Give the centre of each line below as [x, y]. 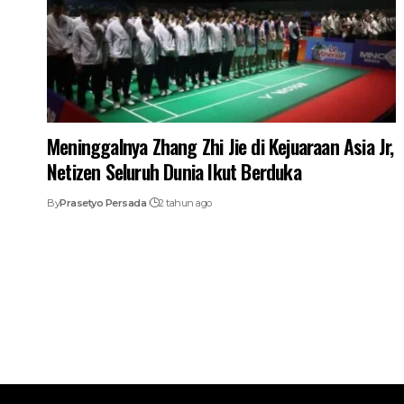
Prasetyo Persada [103, 202]
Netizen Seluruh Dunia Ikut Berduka [174, 171]
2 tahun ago [185, 202]
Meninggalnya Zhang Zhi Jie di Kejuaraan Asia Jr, [220, 146]
